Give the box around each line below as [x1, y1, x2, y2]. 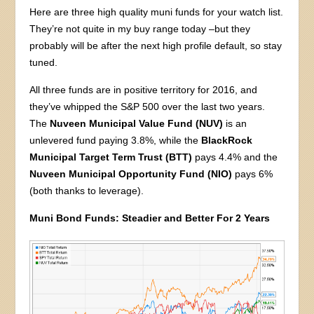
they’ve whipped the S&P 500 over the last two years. [29, 101, 266, 113]
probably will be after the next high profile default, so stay [29, 40, 282, 52]
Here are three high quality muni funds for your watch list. [29, 6, 284, 18]
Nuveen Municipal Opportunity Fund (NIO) [29, 168, 233, 180]
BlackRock [201, 135, 253, 146]
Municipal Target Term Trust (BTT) [29, 151, 193, 163]
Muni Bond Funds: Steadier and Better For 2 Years [29, 212, 271, 224]
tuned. [29, 57, 58, 69]
